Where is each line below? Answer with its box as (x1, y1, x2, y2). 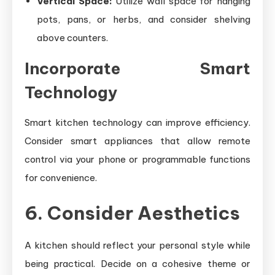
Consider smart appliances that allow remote (25, 135, 250, 147)
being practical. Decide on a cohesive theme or (25, 258, 250, 269)
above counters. (37, 32, 108, 44)
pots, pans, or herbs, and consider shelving (37, 14, 250, 25)
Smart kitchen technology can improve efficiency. (25, 117, 250, 128)
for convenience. (25, 172, 97, 184)
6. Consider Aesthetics (25, 201, 240, 225)
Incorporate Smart (25, 58, 250, 79)
